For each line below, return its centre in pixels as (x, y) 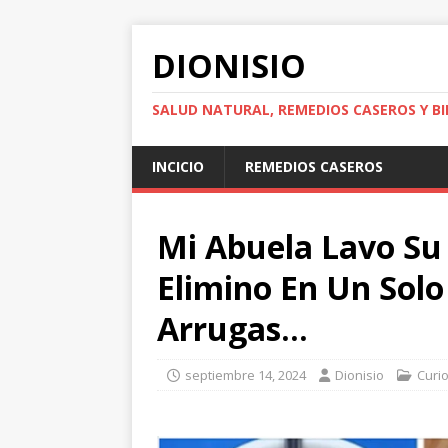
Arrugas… (232, 328)
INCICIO (178, 166)
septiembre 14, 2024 (245, 375)
